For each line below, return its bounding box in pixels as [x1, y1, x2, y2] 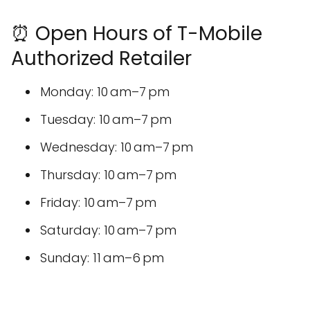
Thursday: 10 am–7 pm [40, 165, 176, 183]
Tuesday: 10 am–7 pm [40, 110, 172, 128]
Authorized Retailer [11, 44, 192, 72]
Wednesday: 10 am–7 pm [40, 138, 193, 156]
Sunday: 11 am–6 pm [40, 248, 164, 266]
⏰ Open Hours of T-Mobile [11, 19, 262, 47]
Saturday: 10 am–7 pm [40, 221, 176, 239]
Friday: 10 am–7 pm [40, 193, 156, 211]
